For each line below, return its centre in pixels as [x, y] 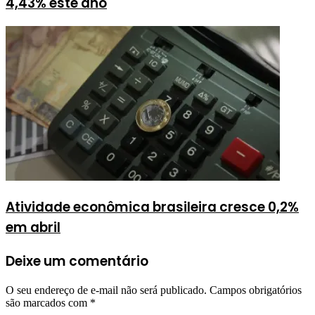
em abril [33, 227]
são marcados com [48, 303]
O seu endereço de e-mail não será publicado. [106, 290]
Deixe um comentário [77, 261]
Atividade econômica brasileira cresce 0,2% [152, 207]
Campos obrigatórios [256, 290]
